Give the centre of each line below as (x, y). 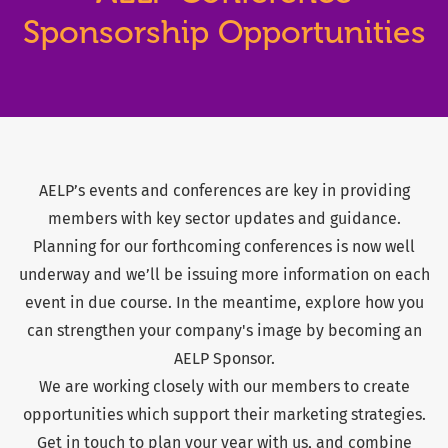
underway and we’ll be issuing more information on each (224, 275)
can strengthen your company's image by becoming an (224, 331)
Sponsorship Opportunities (224, 33)
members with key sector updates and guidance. (224, 219)
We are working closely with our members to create (224, 387)
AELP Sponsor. (224, 359)
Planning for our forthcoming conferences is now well (224, 247)
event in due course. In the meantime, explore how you (224, 303)
